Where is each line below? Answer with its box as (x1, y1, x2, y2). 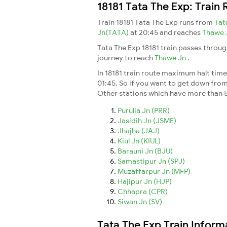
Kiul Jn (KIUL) (118, 136, 161, 145)
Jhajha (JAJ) (118, 126, 160, 135)
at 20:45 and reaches (130, 27, 202, 37)
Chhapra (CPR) (118, 186, 168, 196)
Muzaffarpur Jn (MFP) (118, 166, 191, 176)
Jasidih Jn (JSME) (118, 116, 176, 125)
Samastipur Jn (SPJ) (118, 156, 185, 166)
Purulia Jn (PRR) (118, 105, 170, 115)
